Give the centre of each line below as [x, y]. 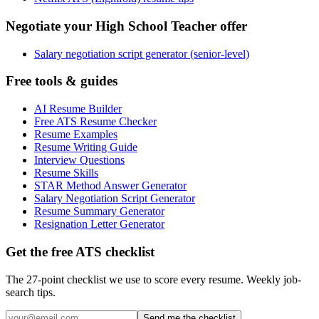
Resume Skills [66, 173]
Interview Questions [79, 160]
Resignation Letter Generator [99, 224]
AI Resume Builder [78, 109]
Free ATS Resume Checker [95, 122]
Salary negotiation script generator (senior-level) [142, 53]
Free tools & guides [62, 81]
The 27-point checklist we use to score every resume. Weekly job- [153, 279]
